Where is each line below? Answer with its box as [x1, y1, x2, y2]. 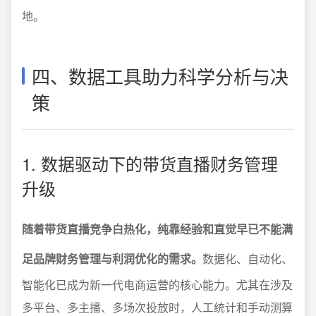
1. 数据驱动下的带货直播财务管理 [22, 151, 278, 176]
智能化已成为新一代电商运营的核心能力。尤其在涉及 [22, 276, 293, 293]
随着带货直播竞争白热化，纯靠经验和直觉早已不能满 [22, 221, 293, 237]
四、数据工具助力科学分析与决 [32, 63, 288, 89]
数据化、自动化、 [202, 250, 293, 267]
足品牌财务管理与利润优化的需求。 [22, 250, 202, 267]
